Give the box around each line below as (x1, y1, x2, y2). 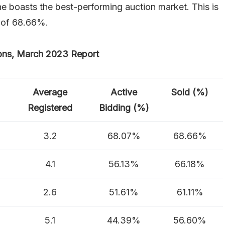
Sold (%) (171, 87, 208, 98)
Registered (28, 102, 72, 114)
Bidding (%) (98, 102, 149, 114)
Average (33, 87, 67, 98)
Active (110, 87, 137, 98)
